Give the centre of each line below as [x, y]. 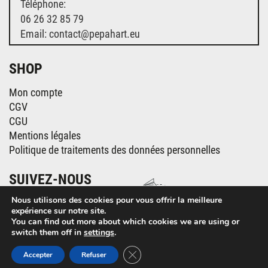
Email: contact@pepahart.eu [80, 33]
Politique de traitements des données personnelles [115, 150]
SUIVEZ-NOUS [50, 179]
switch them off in [48, 232]
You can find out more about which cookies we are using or [125, 222]
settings [99, 232]
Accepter [38, 255]
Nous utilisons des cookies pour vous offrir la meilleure [117, 200]
